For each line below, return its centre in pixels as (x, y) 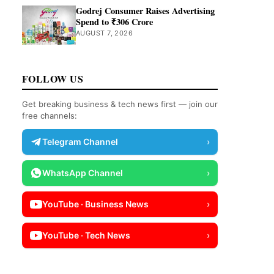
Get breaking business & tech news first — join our (120, 104)
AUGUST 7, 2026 (105, 33)
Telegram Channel (80, 142)
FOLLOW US (53, 79)
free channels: (50, 116)
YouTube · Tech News (86, 235)
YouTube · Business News (95, 204)
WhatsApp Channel (83, 173)
